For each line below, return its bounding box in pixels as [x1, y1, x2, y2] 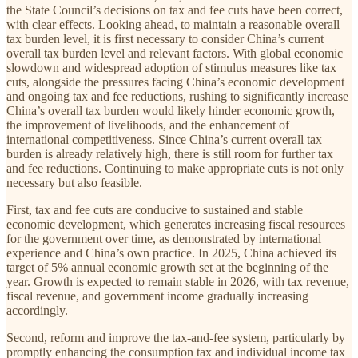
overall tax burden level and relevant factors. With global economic [6, 46, 343, 60]
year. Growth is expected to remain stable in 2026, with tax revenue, [6, 274, 349, 288]
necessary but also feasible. [6, 175, 142, 189]
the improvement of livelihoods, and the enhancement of [6, 117, 289, 132]
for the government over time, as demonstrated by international [6, 231, 321, 245]
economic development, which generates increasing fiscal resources [6, 217, 345, 231]
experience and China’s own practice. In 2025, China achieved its [6, 245, 336, 260]
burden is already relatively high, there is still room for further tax [6, 146, 333, 161]
